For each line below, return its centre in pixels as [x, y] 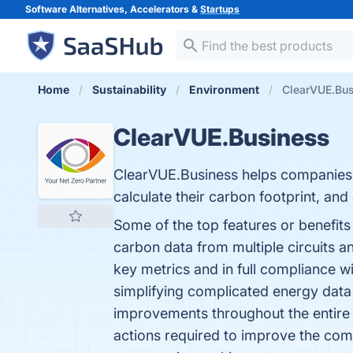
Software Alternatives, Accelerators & [113, 9]
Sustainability [129, 89]
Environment [224, 89]
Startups [220, 9]
